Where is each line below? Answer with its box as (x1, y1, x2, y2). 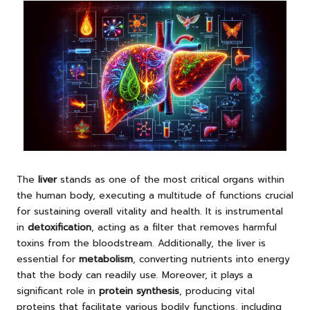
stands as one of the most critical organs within (57, 172, 284, 188)
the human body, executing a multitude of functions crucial (17, 188, 293, 203)
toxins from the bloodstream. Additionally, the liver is (17, 236, 266, 251)
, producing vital (179, 284, 255, 299)
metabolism (79, 252, 133, 267)
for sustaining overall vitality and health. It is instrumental (17, 204, 283, 219)
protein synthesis (99, 284, 179, 299)
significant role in (17, 284, 99, 299)
